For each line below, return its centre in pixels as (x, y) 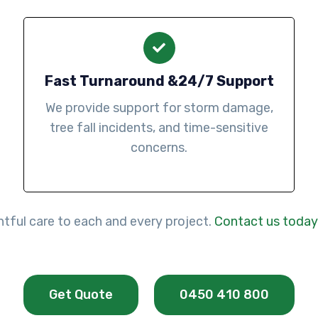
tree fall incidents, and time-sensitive (159, 128)
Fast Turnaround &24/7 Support (159, 81)
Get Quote (81, 294)
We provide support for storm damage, (159, 108)
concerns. (159, 148)
